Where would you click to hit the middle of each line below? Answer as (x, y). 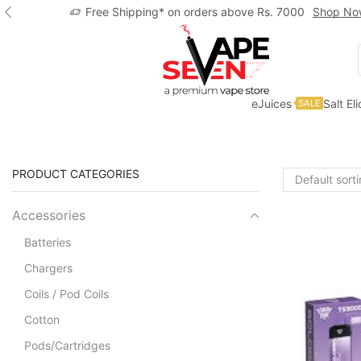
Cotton (42, 320)
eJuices (271, 104)
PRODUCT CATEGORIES (76, 173)
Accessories (49, 216)
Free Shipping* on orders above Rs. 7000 (195, 12)
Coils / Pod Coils (66, 294)
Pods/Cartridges (67, 346)
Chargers (48, 268)
